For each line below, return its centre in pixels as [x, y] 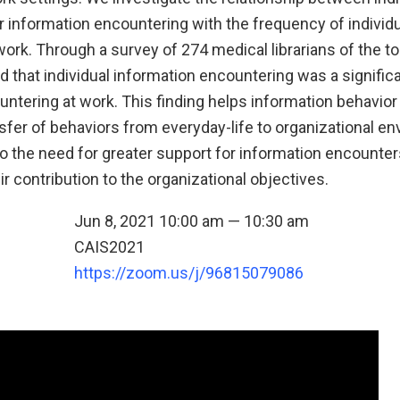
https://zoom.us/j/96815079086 [188, 273]
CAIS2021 [109, 247]
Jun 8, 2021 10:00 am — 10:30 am [191, 221]
